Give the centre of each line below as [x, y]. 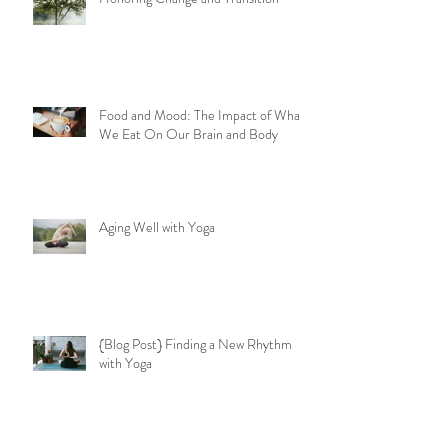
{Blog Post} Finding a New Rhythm [195, 397]
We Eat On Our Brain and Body [188, 187]
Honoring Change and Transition [189, 51]
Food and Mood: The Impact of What [202, 168]
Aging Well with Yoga [157, 280]
